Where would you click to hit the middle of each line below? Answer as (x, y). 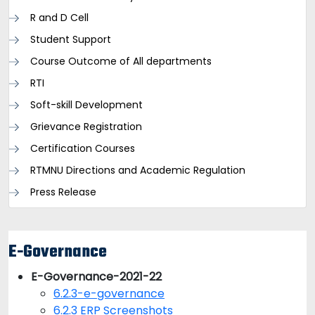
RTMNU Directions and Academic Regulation (138, 170)
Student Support (71, 39)
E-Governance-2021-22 (96, 277)
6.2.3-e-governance (109, 294)
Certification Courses (83, 148)
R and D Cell (59, 18)
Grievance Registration (86, 127)
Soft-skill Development (86, 105)
